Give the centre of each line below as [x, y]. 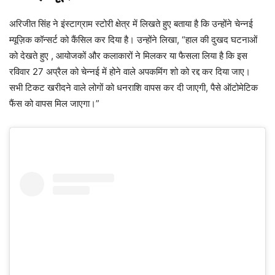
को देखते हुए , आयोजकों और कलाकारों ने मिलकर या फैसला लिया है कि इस [128, 56]
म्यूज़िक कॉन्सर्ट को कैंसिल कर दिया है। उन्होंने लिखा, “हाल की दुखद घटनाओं [133, 40]
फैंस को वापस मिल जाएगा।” [54, 104]
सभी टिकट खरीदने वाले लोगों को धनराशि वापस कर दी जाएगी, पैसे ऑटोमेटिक [134, 88]
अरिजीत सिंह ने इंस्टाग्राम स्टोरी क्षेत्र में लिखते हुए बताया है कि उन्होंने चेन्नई [131, 24]
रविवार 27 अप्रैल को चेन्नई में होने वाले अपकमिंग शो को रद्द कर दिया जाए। [130, 72]
